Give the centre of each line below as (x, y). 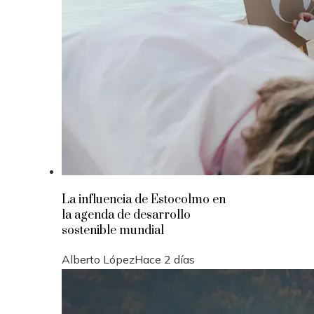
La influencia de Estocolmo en (144, 199)
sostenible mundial (113, 230)
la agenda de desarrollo (126, 215)
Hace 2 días (165, 259)
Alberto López (98, 259)
